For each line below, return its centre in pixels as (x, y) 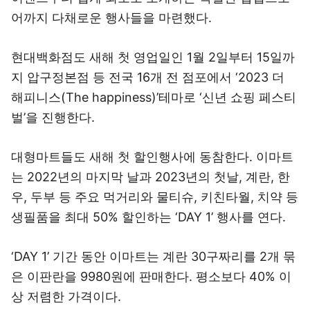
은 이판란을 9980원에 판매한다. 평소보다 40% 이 (151, 276)
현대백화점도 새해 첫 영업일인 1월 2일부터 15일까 (153, 57)
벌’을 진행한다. (53, 117)
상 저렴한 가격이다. (68, 297)
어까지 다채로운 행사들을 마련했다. (111, 18)
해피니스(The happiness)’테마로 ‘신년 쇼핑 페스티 (154, 97)
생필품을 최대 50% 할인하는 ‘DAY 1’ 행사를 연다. (150, 217)
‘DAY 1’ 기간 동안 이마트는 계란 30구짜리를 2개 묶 (153, 256)
